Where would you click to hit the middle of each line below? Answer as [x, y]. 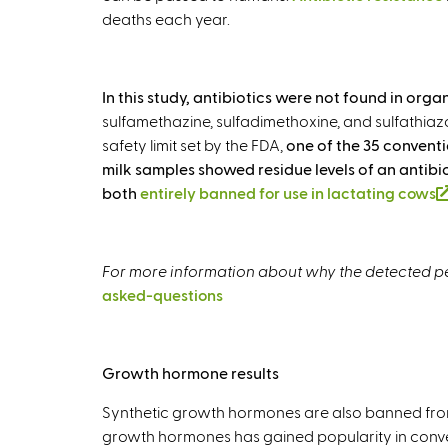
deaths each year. [166, 18]
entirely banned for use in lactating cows [288, 192]
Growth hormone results [190, 372]
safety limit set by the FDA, [194, 144]
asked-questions [162, 294]
